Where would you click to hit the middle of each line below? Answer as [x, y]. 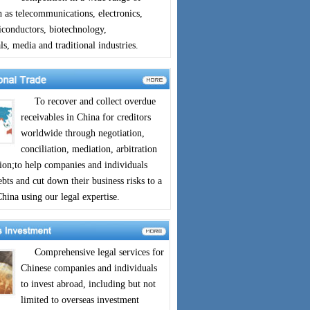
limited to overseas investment [80, 300]
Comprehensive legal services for [92, 252]
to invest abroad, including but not [88, 284]
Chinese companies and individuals [89, 268]
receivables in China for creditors [85, 117]
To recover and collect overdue [88, 101]
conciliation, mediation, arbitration [89, 149]
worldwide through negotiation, [82, 133]
